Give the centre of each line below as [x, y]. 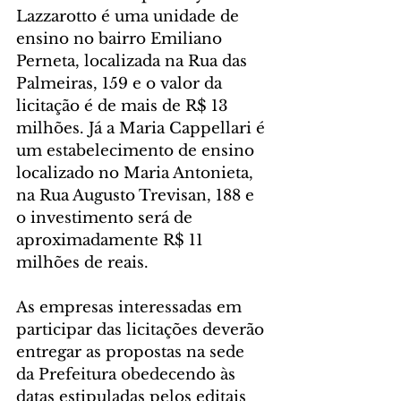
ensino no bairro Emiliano [121, 38]
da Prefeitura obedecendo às [128, 374]
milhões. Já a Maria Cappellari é [143, 128]
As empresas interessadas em [131, 307]
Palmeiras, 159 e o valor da [121, 83]
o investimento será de [107, 218]
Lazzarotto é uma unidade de [130, 16]
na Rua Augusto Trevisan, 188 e [137, 195]
